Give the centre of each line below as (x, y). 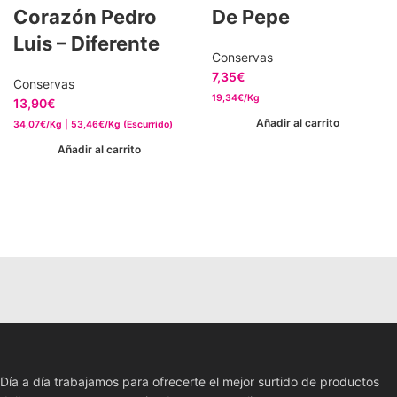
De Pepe (251, 17)
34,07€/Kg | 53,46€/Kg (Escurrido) (93, 125)
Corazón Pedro (85, 17)
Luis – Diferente (86, 44)
